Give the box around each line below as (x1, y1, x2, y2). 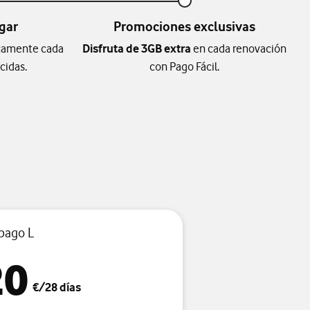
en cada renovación (191, 42, 286, 56)
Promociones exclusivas (113, 19, 255, 35)
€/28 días (32, 280, 81, 295)
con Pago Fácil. (149, 60, 219, 74)
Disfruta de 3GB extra (82, 42, 191, 56)
